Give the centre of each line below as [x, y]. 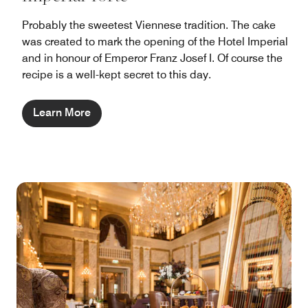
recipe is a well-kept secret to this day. [117, 74]
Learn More [62, 112]
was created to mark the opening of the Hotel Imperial [155, 41]
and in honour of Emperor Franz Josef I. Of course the [152, 58]
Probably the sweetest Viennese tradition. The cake [149, 25]
